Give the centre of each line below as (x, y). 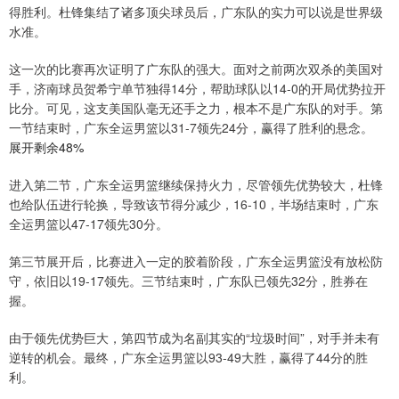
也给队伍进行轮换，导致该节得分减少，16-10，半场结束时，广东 (194, 204)
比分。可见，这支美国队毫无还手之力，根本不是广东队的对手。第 (196, 108)
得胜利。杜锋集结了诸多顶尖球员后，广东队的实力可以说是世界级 (196, 12)
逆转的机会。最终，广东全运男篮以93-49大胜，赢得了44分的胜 (188, 358)
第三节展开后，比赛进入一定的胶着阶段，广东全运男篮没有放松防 (196, 261)
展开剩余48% (46, 147)
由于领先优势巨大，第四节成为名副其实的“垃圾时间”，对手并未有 (194, 338)
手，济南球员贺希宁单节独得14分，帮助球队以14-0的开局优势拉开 (197, 89)
